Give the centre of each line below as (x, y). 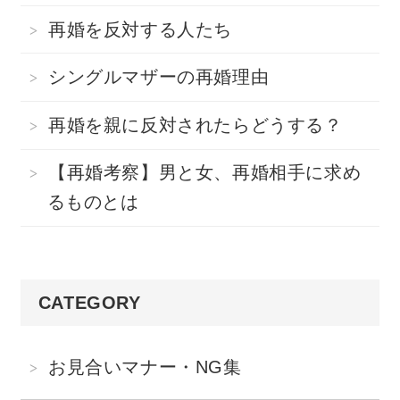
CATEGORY (89, 302)
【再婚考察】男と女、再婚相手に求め (205, 173)
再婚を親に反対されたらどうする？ (196, 125)
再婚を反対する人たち (140, 29)
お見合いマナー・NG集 (145, 367)
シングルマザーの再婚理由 (159, 77)
